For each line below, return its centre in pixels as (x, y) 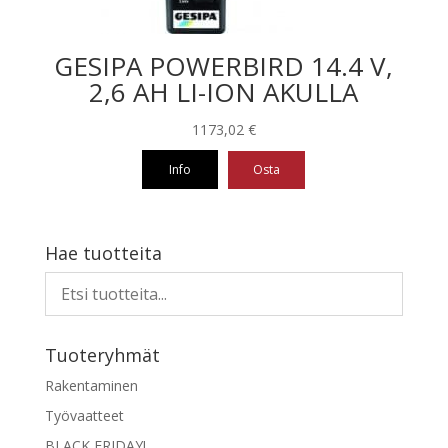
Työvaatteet (84, 416)
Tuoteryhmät (102, 355)
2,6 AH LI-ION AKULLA (224, 92)
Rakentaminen (91, 386)
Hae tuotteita (103, 253)
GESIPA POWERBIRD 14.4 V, (224, 66)
